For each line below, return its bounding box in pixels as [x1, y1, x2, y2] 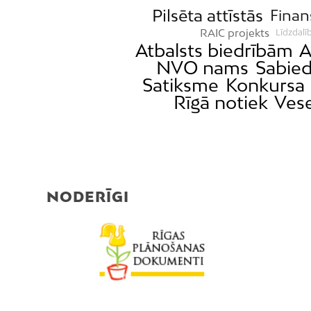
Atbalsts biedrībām [135, 39, 293, 61]
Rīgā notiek [173, 91, 268, 113]
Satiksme [142, 74, 219, 96]
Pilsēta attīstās [152, 5, 264, 25]
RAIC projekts [199, 26, 269, 39]
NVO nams [156, 56, 249, 78]
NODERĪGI [47, 187, 129, 205]
